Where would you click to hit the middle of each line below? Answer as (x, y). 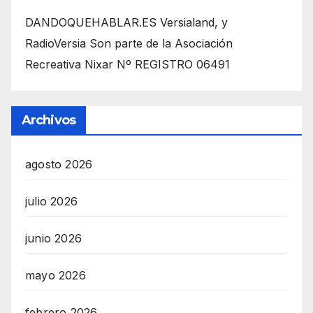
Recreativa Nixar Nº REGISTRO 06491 (128, 65)
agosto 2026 (59, 164)
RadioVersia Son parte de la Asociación (129, 44)
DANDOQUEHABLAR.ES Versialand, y (126, 23)
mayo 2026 (56, 275)
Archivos (49, 120)
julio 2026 (51, 201)
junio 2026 (53, 238)
